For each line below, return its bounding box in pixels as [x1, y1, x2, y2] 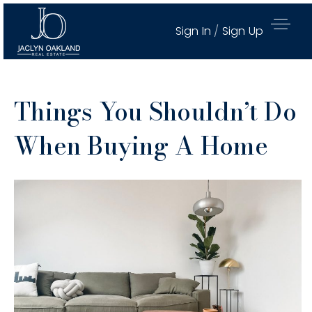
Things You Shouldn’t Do [14, 93, 297, 130]
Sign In [175, 23, 214, 39]
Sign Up [221, 23, 263, 39]
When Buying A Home [14, 127, 269, 164]
